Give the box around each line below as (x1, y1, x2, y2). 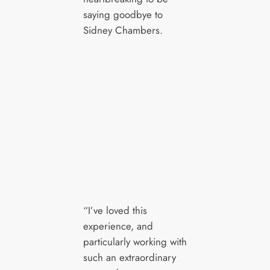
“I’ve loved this (83, 203, 147, 218)
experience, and (83, 219, 153, 234)
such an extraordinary (83, 250, 176, 265)
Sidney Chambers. (83, 23, 163, 38)
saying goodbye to (83, 7, 163, 22)
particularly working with (83, 234, 187, 250)
